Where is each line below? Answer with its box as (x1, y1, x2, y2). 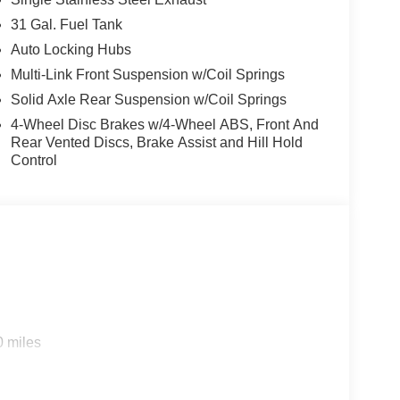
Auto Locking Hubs (10, 41, 131, 57)
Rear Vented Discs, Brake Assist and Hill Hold (10, 134, 303, 150)
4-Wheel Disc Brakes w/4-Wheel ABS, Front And (10, 116, 319, 132)
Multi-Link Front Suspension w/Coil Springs (10, 66, 285, 82)
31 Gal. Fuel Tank (10, 16, 122, 32)
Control (10, 152, 57, 168)
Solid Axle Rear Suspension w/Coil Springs (10, 91, 287, 107)
